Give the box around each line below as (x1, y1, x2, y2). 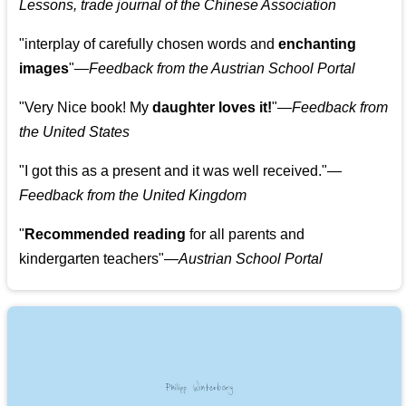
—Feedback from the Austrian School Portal (74, 61, 356, 77)
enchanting (278, 36, 357, 53)
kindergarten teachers (19, 251, 159, 267)
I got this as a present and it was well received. (24, 163, 323, 179)
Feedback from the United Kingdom (19, 188, 247, 204)
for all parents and (186, 227, 305, 243)
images (19, 61, 70, 77)
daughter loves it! (152, 100, 273, 116)
